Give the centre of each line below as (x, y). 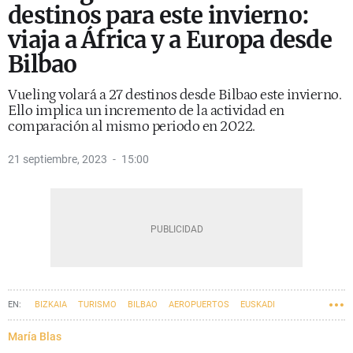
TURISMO (97, 305)
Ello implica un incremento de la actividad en (146, 111)
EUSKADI (258, 305)
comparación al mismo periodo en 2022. (132, 126)
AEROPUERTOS (199, 305)
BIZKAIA (51, 305)
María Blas (35, 336)
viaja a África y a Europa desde (170, 40)
